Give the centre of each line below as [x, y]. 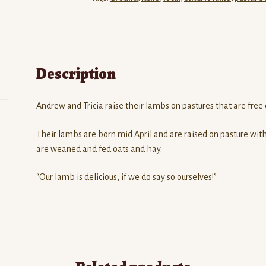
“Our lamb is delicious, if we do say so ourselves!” [126, 177]
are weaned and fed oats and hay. [99, 149]
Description [76, 74]
